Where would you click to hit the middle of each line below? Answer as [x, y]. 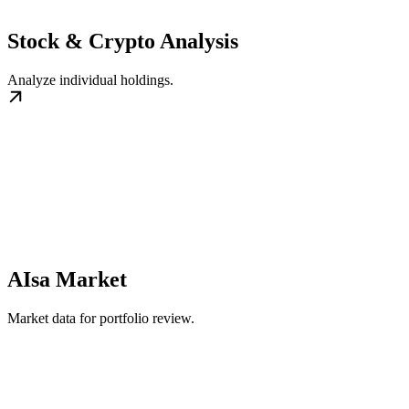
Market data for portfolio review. [101, 318]
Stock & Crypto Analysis [123, 41]
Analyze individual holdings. [90, 79]
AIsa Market [67, 279]
